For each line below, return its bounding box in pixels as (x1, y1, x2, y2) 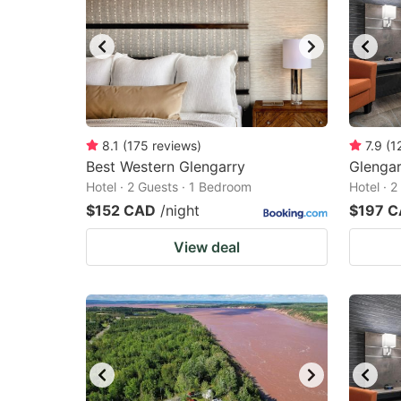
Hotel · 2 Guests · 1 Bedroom (86, 179, 252, 194)
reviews (152, 138, 197, 153)
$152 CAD (86, 201, 156, 219)
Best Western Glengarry (86, 158, 245, 175)
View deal (174, 238, 240, 256)
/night (160, 201, 200, 219)
